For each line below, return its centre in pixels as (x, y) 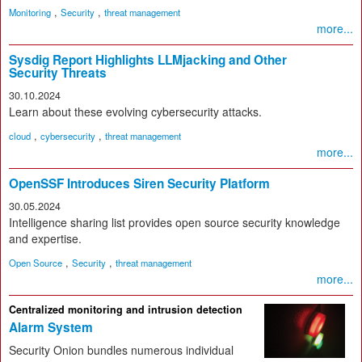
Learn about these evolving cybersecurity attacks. (135, 112)
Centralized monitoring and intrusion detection (126, 309)
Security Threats (58, 73)
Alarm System (51, 328)
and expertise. (45, 238)
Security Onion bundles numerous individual (121, 350)
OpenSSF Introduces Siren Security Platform (139, 183)
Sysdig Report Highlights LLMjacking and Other (148, 60)
